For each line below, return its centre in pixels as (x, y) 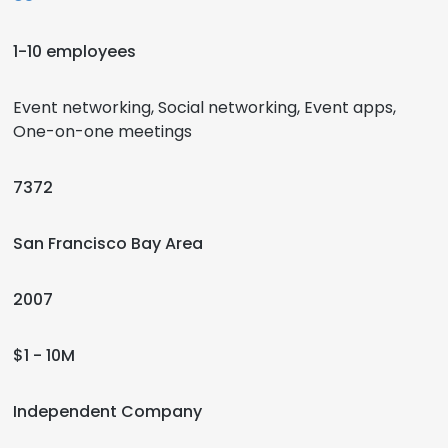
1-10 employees (74, 51)
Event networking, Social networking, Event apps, (204, 107)
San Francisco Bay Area (108, 243)
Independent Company (107, 411)
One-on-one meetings (102, 131)
